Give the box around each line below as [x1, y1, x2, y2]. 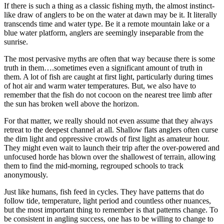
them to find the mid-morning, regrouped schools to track [4, 161, 183, 170]
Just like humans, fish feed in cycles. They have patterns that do [4, 187, 204, 196]
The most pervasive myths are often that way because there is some [4, 54, 215, 63]
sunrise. [4, 37, 28, 46]
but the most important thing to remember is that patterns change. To [4, 205, 218, 214]
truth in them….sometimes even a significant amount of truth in [4, 63, 202, 72]
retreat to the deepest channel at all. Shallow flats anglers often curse [4, 125, 218, 134]
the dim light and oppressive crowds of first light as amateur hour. [4, 134, 209, 143]
